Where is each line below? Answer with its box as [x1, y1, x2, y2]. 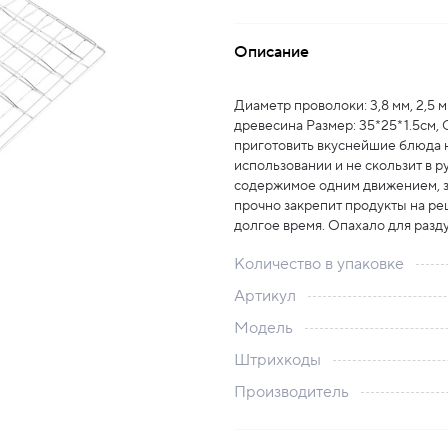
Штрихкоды [234, 350, 321, 370]
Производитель [234, 382, 349, 402]
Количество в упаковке [234, 254, 404, 274]
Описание [234, 42, 309, 62]
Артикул [234, 286, 296, 306]
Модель [234, 318, 293, 338]
